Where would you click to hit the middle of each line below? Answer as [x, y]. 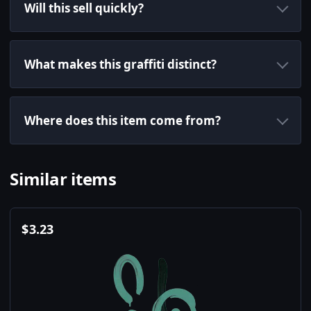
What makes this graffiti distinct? [120, 65]
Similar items [63, 179]
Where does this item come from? [123, 121]
